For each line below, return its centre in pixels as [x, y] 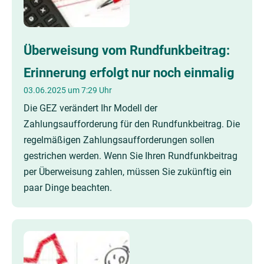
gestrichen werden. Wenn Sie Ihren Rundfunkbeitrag [131, 156]
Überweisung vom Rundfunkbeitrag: [127, 50]
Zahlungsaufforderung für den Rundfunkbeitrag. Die [132, 124]
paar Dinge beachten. [68, 188]
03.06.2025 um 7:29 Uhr [68, 90]
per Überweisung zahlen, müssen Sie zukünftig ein [128, 172]
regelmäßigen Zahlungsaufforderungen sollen [119, 140]
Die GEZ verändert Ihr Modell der [90, 108]
